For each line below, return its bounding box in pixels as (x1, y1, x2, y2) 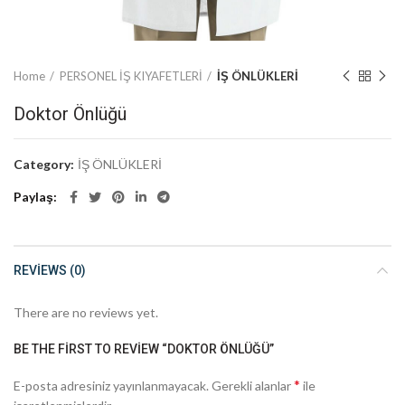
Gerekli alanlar (212, 378, 294, 393)
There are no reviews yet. (14, 305, 158, 320)
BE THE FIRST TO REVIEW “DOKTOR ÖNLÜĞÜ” (14, 342, 274, 356)
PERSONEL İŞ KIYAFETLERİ (60, 69, 202, 83)
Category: (14, 156, 77, 172)
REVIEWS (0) (14, 263, 86, 278)
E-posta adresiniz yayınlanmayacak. (14, 378, 209, 393)
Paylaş (14, 189, 53, 204)
